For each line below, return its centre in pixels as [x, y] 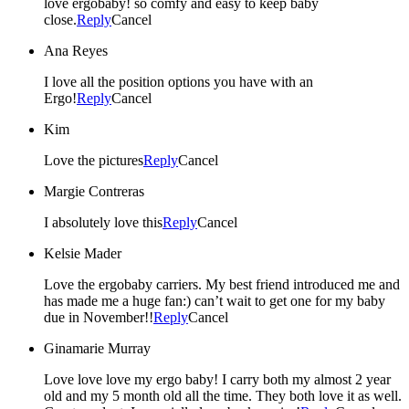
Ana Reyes [76, 50]
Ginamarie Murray [97, 348]
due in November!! [99, 317]
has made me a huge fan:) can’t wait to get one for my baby [215, 300]
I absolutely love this [103, 222]
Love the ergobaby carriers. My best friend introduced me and [222, 284]
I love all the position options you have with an [178, 81]
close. [60, 19]
